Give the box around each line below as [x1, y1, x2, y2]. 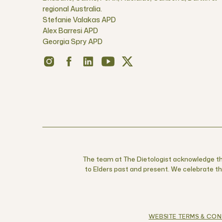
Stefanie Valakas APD [43, 15, 116, 24]
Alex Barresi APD [43, 26, 98, 35]
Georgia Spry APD [43, 37, 103, 46]
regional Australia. [43, 4, 102, 13]
